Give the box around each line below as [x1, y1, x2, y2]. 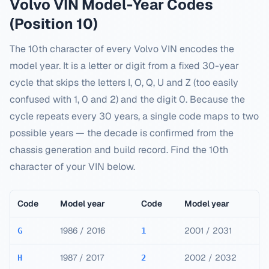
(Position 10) [10, 14, 98, 33]
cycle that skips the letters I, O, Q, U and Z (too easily [10, 76, 238, 89]
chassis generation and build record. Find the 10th [10, 144, 228, 156]
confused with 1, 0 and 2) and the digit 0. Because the [10, 93, 245, 106]
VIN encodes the [159, 43, 234, 55]
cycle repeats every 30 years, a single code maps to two [10, 110, 259, 122]
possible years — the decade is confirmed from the [10, 127, 234, 139]
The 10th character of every [10, 43, 134, 55]
